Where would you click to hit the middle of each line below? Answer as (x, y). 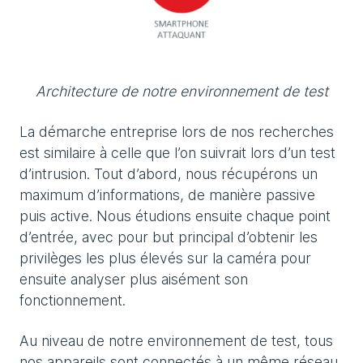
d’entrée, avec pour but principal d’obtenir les (169, 237)
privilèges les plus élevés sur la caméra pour (165, 258)
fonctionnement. (73, 300)
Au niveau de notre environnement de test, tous (176, 341)
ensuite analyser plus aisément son (134, 279)
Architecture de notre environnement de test (181, 91)
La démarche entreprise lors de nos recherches (177, 132)
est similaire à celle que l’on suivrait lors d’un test (177, 153)
